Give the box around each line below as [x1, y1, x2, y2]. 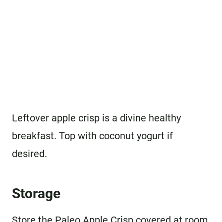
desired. [12, 148, 47, 160]
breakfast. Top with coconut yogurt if [12, 130, 173, 142]
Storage [12, 185, 60, 202]
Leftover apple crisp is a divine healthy [12, 112, 181, 124]
